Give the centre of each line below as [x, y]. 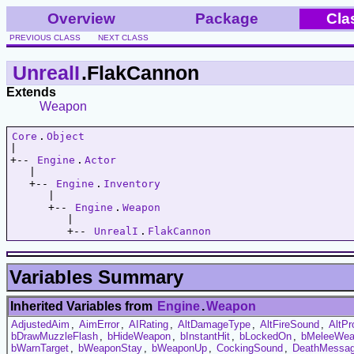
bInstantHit [205, 336]
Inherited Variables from [83, 306]
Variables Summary [96, 277]
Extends [31, 92]
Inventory [132, 183]
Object [66, 136]
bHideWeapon [139, 336]
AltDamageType [214, 324]
